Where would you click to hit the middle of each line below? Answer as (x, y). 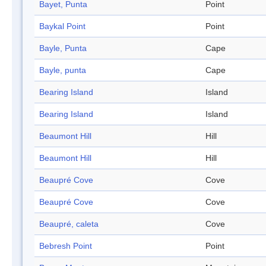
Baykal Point (62, 26)
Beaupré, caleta (69, 224)
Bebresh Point (66, 246)
